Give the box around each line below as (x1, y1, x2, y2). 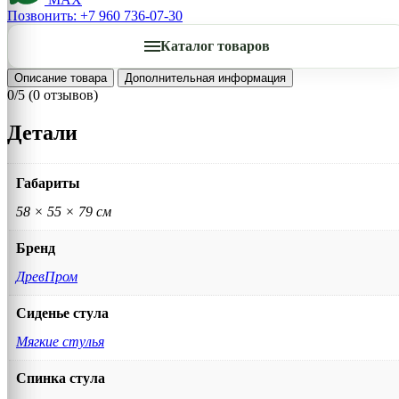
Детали (7, 120, 77, 144)
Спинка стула (16, 370, 105, 386)
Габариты (16, 175, 80, 191)
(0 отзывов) (28, 86, 98, 102)
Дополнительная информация (125, 70, 286, 85)
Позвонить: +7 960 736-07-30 (7, 7, 183, 23)
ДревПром (16, 268, 77, 284)
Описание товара (14, 70, 107, 85)
